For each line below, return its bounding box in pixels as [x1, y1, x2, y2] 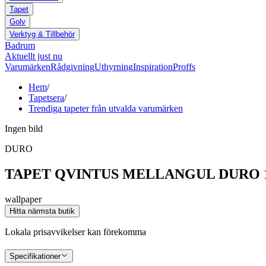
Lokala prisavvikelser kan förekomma [5, 227, 146, 237]
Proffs [173, 62, 195, 72]
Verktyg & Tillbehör [9, 30, 75, 39]
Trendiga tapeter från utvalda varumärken [28, 103, 183, 114]
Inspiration [133, 62, 173, 72]
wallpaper [5, 194, 42, 205]
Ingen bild [5, 123, 43, 134]
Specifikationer [9, 251, 61, 261]
